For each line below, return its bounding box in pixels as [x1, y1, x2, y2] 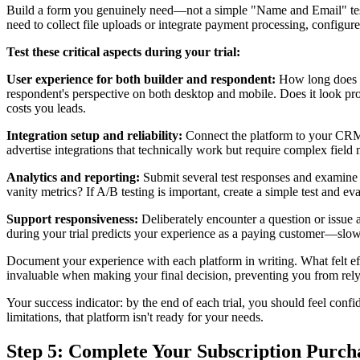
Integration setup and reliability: [6, 129, 182, 143]
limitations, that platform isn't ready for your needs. [6, 310, 264, 325]
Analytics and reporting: [6, 170, 140, 185]
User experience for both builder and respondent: [6, 72, 276, 87]
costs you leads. [6, 101, 86, 116]
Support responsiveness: [6, 212, 138, 227]
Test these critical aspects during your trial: [6, 45, 240, 59]
